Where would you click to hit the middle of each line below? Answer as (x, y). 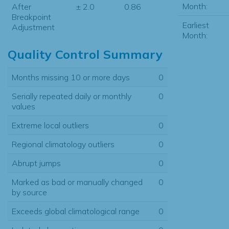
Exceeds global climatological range (76, 211)
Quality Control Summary (85, 54)
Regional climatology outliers (63, 144)
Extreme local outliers (50, 125)
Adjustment (33, 27)
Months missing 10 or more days (71, 77)
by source (29, 192)
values (24, 106)
